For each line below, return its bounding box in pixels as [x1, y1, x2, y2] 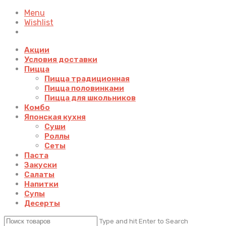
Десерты [24, 199, 60, 208]
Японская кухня [24, 112, 86, 122]
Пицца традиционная [44, 74, 130, 83]
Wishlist [24, 18, 53, 27]
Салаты [24, 170, 54, 179]
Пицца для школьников [44, 93, 136, 102]
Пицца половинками [44, 84, 124, 93]
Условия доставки [24, 55, 97, 64]
